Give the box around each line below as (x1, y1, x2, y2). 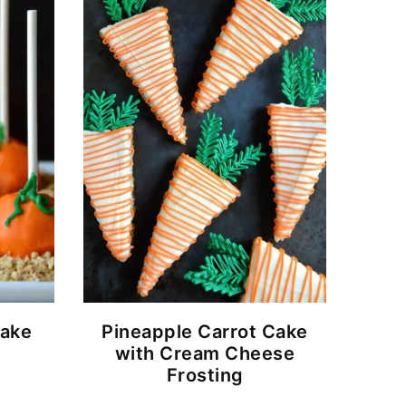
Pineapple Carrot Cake (101, 321, 308, 343)
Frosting (166, 364, 244, 387)
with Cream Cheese (114, 343, 295, 365)
